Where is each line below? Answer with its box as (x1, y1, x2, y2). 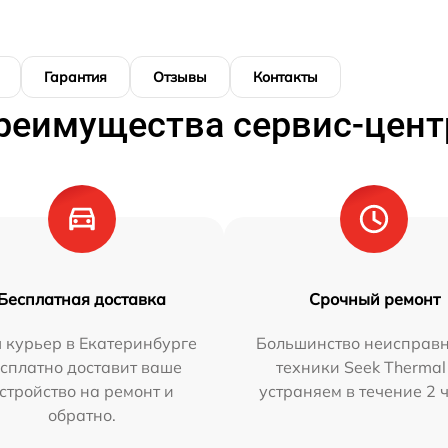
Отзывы (153, 68, 207, 86)
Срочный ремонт (308, 289, 440, 309)
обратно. (47, 405, 116, 425)
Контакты (253, 68, 318, 86)
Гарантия (44, 68, 107, 86)
